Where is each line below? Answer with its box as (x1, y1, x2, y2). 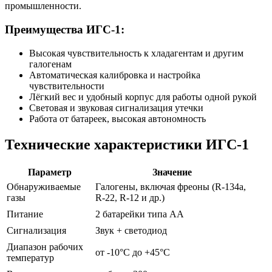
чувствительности (29, 80, 104, 91)
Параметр (28, 166, 72, 177)
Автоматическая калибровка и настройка (29, 69, 200, 80)
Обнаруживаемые (7, 181, 81, 192)
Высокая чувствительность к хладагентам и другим (29, 47, 243, 58)
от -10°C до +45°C (95, 246, 170, 257)
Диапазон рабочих (7, 241, 83, 252)
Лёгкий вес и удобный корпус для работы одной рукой (29, 91, 257, 102)
